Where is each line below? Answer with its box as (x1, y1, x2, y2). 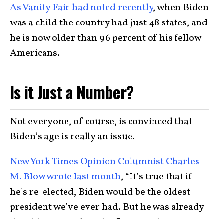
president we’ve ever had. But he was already (10, 200, 204, 215)
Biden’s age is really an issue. (10, 130, 135, 144)
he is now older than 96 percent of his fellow (10, 31, 201, 45)
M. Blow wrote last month (10, 170, 121, 184)
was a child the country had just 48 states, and (10, 16, 208, 30)
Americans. (10, 46, 60, 60)
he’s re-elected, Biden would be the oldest (10, 185, 190, 199)
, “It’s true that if (121, 170, 193, 184)
